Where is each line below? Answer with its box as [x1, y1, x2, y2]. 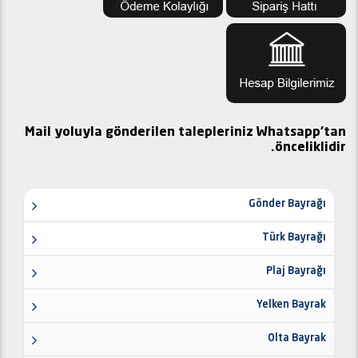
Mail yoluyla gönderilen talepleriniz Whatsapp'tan [25, 126, 346, 140]
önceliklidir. [275, 141, 346, 155]
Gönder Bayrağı [249, 198, 326, 209]
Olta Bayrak [268, 332, 326, 344]
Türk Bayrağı [262, 232, 326, 243]
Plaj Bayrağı [266, 265, 326, 276]
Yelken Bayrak [257, 299, 326, 310]
